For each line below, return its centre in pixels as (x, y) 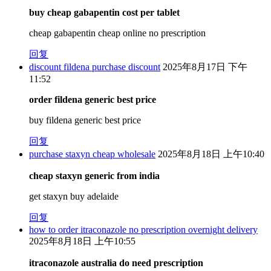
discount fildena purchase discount (95, 67)
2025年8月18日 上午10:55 (82, 241)
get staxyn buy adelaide (74, 196)
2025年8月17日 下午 (205, 67)
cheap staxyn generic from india (94, 175)
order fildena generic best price (93, 99)
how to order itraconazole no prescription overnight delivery (143, 229)
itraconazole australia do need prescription (116, 263)
